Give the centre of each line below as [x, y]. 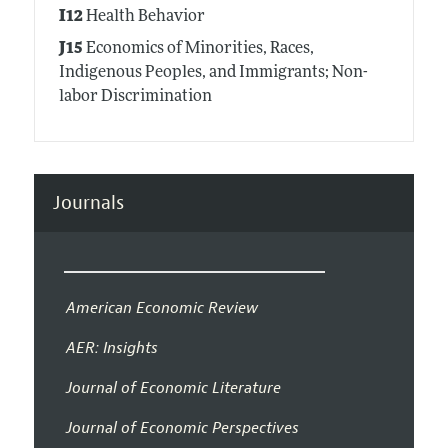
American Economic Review [161, 307]
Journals [88, 202]
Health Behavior [143, 17]
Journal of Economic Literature [173, 387]
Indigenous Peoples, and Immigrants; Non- [213, 73]
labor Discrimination [135, 97]
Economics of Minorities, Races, [198, 49]
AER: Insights [111, 347]
